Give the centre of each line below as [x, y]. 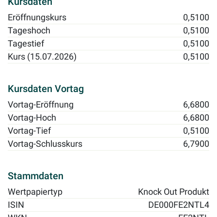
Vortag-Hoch [32, 118]
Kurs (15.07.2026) [42, 57]
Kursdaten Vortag [46, 89]
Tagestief [26, 44]
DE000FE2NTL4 [179, 205]
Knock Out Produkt [174, 192]
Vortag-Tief [29, 131]
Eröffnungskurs [37, 18]
